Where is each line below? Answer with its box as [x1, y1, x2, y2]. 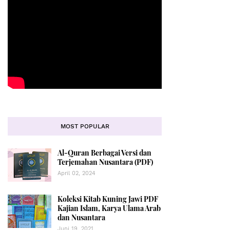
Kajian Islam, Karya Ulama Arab [57, 203, 161, 213]
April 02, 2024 [57, 170, 95, 177]
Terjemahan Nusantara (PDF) [57, 157, 153, 167]
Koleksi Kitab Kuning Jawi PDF [57, 194, 158, 204]
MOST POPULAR [60, 123, 109, 130]
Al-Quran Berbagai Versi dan [57, 148, 151, 158]
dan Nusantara [57, 213, 105, 222]
